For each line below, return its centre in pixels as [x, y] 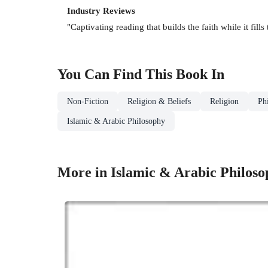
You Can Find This [117, 74]
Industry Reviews [101, 11]
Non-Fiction [88, 101]
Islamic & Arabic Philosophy [116, 121]
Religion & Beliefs [159, 101]
